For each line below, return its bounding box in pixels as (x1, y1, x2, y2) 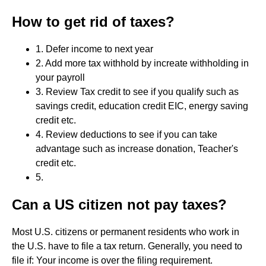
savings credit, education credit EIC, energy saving (36, 101, 248, 111)
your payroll (36, 72, 85, 83)
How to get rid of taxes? (12, 14, 175, 30)
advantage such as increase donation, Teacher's (36, 144, 238, 154)
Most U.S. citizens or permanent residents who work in (12, 227, 239, 237)
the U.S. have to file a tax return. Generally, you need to (12, 241, 242, 251)
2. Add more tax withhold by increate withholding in (36, 58, 249, 68)
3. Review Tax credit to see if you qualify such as (36, 87, 239, 97)
